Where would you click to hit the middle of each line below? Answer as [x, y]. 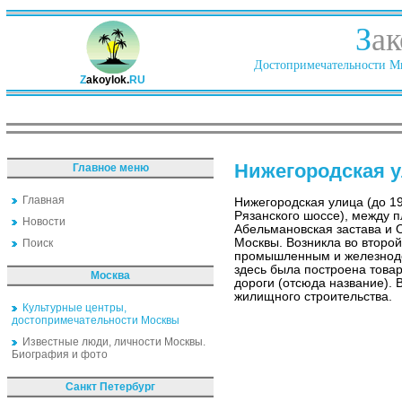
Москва [110, 275]
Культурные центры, [74, 308]
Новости [44, 222]
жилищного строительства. [313, 297]
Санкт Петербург [110, 387]
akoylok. [108, 80]
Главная [44, 200]
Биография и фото [60, 354]
